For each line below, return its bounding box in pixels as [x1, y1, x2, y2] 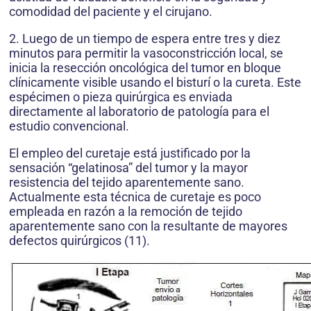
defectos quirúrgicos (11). [9, 233, 150, 248]
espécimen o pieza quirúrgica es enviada [9, 90, 233, 104]
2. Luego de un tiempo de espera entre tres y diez [9, 31, 280, 46]
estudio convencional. [9, 119, 129, 133]
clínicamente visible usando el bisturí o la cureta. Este [9, 75, 301, 90]
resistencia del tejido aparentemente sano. [9, 175, 244, 190]
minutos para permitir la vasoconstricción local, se [9, 46, 283, 60]
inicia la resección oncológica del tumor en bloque [9, 60, 281, 75]
